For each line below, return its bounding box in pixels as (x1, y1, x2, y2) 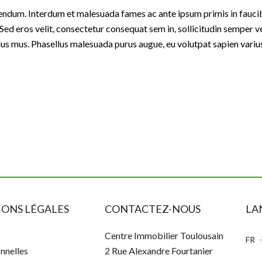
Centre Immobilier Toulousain (104, 230, 223, 241)
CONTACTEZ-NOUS (104, 202, 201, 215)
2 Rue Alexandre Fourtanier (104, 245, 213, 256)
